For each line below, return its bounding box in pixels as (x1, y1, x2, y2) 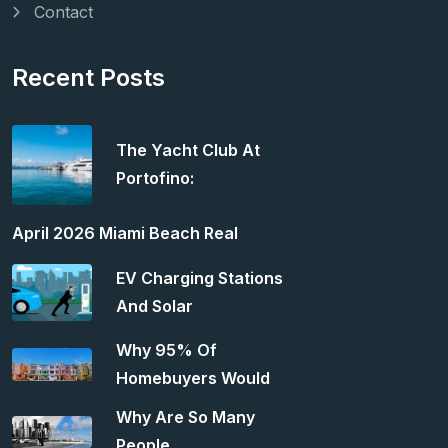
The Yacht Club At (116, 139, 260, 160)
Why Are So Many (116, 406, 255, 427)
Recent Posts (12, 63, 165, 93)
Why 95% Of (116, 339, 217, 360)
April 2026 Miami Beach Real (12, 223, 238, 244)
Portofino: (116, 167, 194, 188)
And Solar (116, 295, 193, 316)
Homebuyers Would (116, 367, 270, 388)
